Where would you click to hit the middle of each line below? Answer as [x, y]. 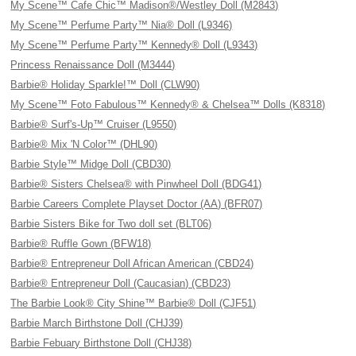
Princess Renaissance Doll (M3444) [93, 65]
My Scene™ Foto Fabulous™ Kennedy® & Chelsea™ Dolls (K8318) [168, 104]
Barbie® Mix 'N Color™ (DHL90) [84, 144]
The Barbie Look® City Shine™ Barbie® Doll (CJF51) [133, 303]
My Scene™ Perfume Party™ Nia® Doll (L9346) [122, 25]
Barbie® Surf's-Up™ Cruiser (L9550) [94, 124]
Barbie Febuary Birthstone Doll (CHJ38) [101, 343]
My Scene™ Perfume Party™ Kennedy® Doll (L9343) [134, 45]
